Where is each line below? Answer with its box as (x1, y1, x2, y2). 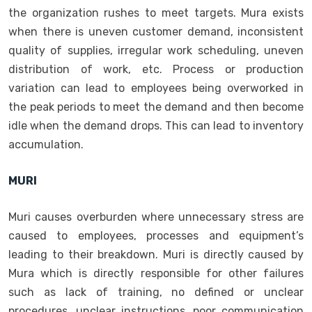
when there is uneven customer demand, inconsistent (8, 24, 304, 38)
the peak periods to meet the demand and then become (8, 100, 304, 114)
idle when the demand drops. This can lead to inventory (8, 118, 304, 132)
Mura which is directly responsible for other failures (8, 266, 304, 280)
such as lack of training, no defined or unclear (8, 285, 304, 299)
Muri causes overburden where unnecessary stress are (8, 210, 304, 224)
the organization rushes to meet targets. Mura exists (8, 6, 304, 19)
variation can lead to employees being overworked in (8, 81, 304, 95)
